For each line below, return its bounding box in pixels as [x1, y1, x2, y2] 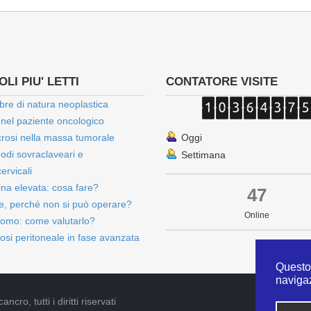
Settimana [181, 149, 226, 160]
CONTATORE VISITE [166, 75, 278, 88]
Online [244, 210, 270, 220]
